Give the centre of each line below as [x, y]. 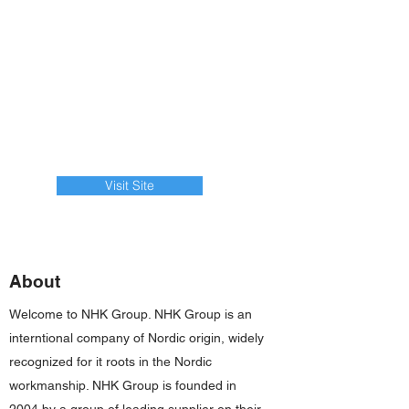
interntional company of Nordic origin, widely [136, 338]
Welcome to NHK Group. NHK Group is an [131, 314]
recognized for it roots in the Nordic [110, 362]
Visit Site [130, 185]
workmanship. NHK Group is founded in [123, 385]
